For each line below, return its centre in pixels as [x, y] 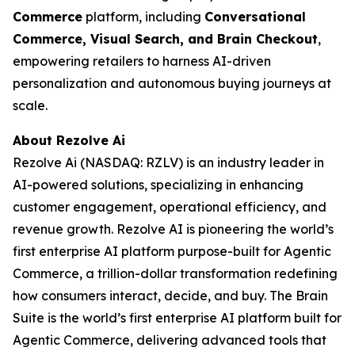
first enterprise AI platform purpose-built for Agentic [172, 251]
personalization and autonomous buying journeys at [172, 83]
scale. [30, 105]
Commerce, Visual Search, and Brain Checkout [165, 39]
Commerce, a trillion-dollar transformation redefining [175, 273]
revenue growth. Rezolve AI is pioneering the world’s [173, 229]
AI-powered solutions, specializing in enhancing [158, 185]
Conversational [255, 17]
